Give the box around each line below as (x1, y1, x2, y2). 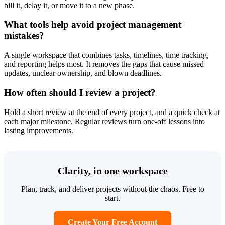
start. (105, 193, 120, 202)
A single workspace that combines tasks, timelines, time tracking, (4, 51, 209, 60)
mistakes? (4, 30, 44, 41)
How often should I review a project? (4, 87, 156, 98)
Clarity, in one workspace (57, 165, 168, 176)
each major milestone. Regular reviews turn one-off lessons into (4, 117, 205, 126)
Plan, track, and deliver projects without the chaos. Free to (21, 184, 204, 193)
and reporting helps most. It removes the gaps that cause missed (4, 60, 204, 69)
